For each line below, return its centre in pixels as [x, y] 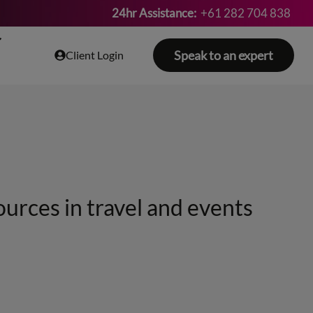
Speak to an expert [223, 56]
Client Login [95, 55]
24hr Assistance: [154, 13]
